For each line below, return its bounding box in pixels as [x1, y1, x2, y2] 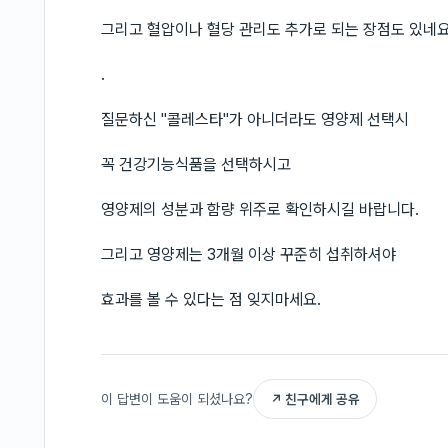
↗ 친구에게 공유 [270, 391, 360, 407]
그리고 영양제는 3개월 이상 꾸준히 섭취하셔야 [101, 245, 396, 264]
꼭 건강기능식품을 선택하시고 [101, 155, 291, 174]
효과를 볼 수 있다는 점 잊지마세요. [101, 290, 321, 309]
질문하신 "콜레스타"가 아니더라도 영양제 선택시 [101, 110, 409, 129]
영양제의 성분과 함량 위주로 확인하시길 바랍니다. [101, 200, 419, 219]
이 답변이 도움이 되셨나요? [101, 390, 253, 407]
